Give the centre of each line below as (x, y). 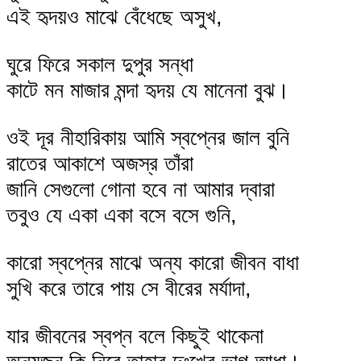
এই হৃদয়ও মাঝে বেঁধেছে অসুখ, (114, 16)
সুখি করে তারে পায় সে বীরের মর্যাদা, (129, 288)
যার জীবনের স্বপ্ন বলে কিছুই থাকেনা (135, 336)
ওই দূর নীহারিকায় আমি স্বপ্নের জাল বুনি (148, 137)
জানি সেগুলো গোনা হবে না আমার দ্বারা (141, 189)
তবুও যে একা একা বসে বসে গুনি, (122, 214)
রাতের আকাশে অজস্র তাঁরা (100, 163)
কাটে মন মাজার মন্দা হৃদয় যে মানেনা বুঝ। (148, 89)
